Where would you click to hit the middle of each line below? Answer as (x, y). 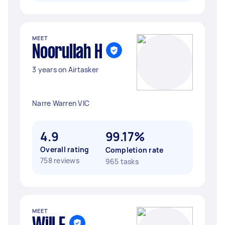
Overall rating (65, 149)
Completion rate (134, 150)
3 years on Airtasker (65, 70)
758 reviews (60, 160)
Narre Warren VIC (61, 103)
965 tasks (122, 161)
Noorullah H (67, 53)
